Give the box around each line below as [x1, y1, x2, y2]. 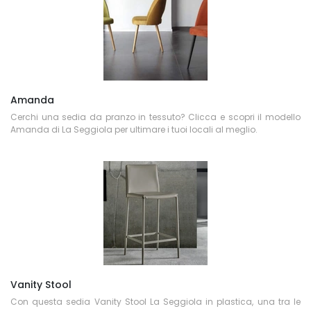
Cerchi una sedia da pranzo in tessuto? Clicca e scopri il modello [10, 111, 301, 123]
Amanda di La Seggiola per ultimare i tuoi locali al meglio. [10, 124, 258, 135]
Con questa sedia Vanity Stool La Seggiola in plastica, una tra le [10, 296, 301, 308]
